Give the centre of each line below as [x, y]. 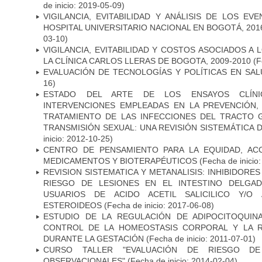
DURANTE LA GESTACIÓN [95, 238]
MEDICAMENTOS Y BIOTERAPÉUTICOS [120, 161]
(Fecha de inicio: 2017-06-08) [158, 205]
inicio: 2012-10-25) [78, 138]
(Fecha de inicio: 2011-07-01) [201, 238]
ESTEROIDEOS [73, 205]
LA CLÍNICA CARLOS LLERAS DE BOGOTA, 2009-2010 [148, 61]
